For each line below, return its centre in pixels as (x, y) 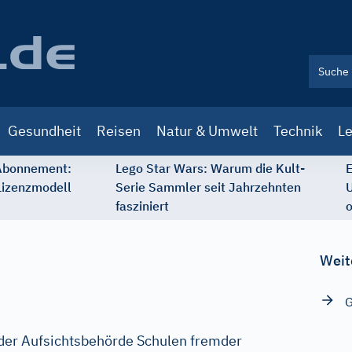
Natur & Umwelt (207, 131)
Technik (298, 131)
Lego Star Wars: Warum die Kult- (210, 168)
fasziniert (142, 206)
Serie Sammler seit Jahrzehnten (208, 187)
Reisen (119, 131)
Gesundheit (44, 131)
